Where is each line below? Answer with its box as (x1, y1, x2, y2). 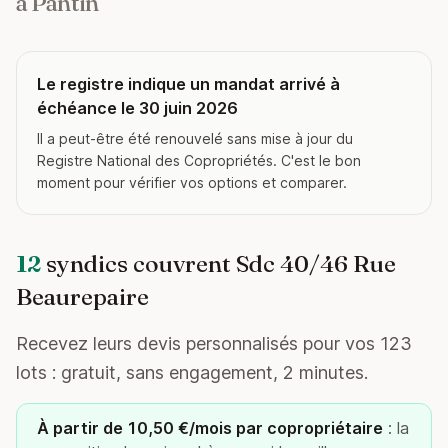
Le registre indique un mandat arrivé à (37, 74, 340, 94)
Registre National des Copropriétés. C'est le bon (37, 152, 361, 169)
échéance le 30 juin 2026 (37, 98, 238, 118)
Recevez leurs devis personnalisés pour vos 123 (16, 333, 412, 354)
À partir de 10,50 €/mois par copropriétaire (37, 418, 383, 438)
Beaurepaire (16, 282, 149, 311)
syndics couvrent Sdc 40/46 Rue (41, 249, 396, 278)
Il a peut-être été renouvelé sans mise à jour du (37, 130, 353, 147)
